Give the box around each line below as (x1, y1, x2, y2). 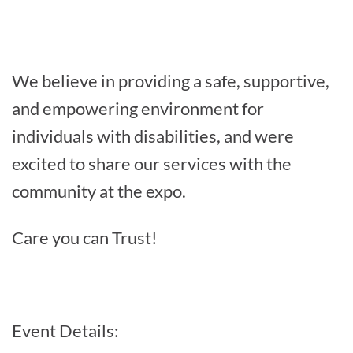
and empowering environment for (12, 97, 264, 119)
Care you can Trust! (12, 226, 158, 248)
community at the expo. (12, 180, 189, 202)
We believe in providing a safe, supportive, (12, 69, 329, 91)
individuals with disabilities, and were (12, 124, 294, 147)
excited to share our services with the (12, 152, 292, 174)
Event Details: (12, 319, 119, 341)
